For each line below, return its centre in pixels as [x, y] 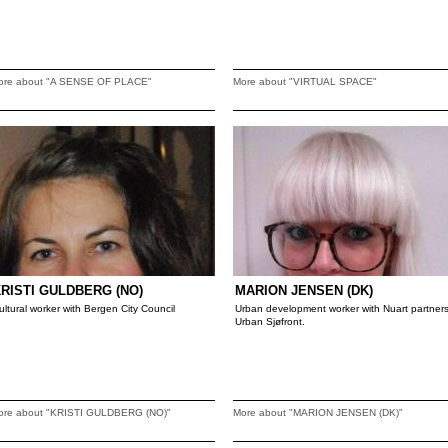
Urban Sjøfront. [270, 321]
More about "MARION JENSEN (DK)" [318, 412]
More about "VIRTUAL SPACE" [305, 81]
